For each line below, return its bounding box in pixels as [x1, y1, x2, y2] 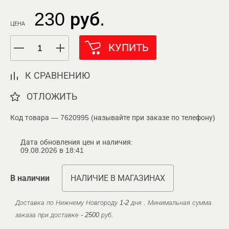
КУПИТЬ [108, 42, 149, 53]
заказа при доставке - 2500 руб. [15, 211, 113, 219]
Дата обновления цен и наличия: [20, 138, 133, 146]
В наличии [10, 174, 50, 182]
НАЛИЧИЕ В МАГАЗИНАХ [71, 174, 165, 182]
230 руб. [34, 9, 105, 30]
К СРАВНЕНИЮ [25, 71, 90, 81]
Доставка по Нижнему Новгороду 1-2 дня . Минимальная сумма [15, 199, 212, 207]
